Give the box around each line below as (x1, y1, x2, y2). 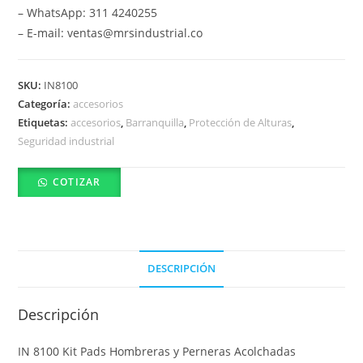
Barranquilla (126, 115, 185, 130)
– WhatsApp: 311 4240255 (18, 5, 158, 21)
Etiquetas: (18, 115, 71, 130)
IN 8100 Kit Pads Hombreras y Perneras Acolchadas (18, 344, 297, 360)
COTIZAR (52, 175, 101, 190)
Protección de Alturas (189, 115, 293, 130)
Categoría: (18, 96, 74, 112)
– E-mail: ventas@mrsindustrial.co (18, 25, 203, 41)
